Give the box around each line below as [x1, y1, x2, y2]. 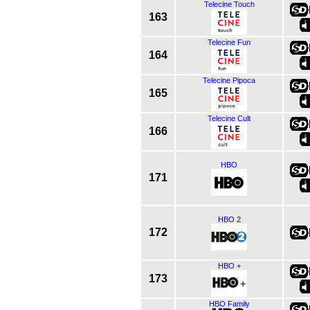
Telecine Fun [208, 37, 250, 46]
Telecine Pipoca [203, 75, 255, 84]
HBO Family [208, 299, 250, 308]
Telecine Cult [208, 113, 250, 122]
